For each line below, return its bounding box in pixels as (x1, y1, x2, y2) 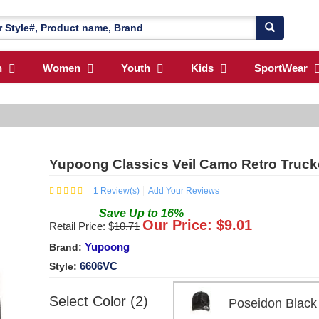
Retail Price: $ (49, 219, 114, 232)
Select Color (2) (49, 293, 148, 309)
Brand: (49, 241, 85, 253)
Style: (49, 260, 80, 272)
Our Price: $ (142, 216, 224, 233)
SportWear (254, 62, 308, 75)
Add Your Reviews (148, 185, 219, 196)
